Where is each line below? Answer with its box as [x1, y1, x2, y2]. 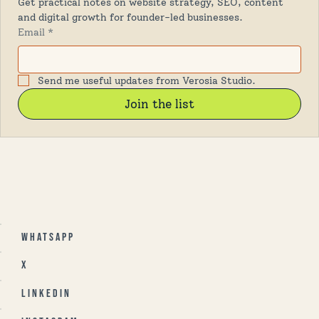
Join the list [124, 96, 194, 111]
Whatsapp [21, 230, 79, 244]
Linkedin [21, 287, 71, 301]
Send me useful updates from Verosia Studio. [38, 74, 256, 87]
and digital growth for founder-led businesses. [18, 11, 243, 23]
